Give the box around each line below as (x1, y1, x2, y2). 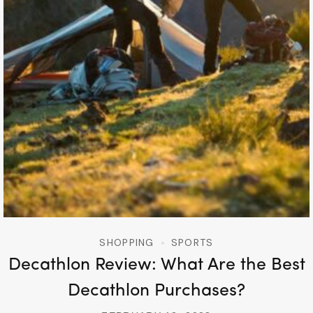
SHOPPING (99, 236, 154, 249)
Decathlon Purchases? (68, 282, 245, 300)
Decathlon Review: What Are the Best (8, 256, 305, 275)
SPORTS (170, 236, 214, 249)
